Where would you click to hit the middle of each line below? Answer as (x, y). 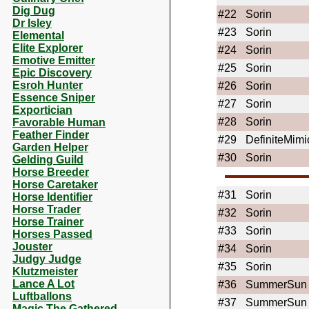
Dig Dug (34, 11)
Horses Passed (52, 234)
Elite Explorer (48, 48)
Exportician (42, 110)
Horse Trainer (48, 222)
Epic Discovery (52, 73)
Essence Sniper (54, 98)
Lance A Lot (43, 284)
